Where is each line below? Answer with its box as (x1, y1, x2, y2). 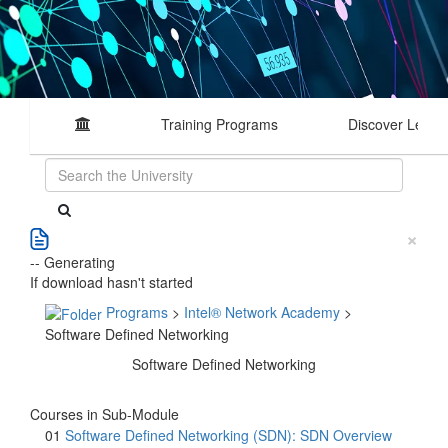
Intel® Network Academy (184, 302, 340, 322)
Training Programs (161, 113, 278, 134)
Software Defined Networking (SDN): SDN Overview (65, 425, 392, 446)
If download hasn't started (30, 272, 193, 292)
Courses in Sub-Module (30, 404, 179, 425)
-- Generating (30, 252, 115, 272)
